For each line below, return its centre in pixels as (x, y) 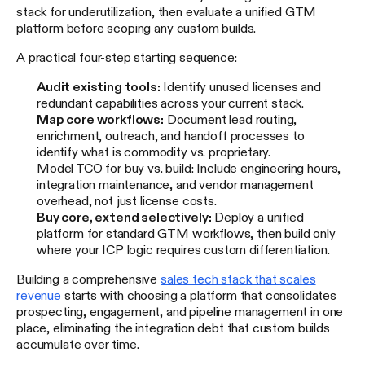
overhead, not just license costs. (127, 200)
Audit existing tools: (99, 86)
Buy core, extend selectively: (124, 216)
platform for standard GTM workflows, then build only (186, 233)
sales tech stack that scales (238, 278)
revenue (39, 295)
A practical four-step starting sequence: (127, 57)
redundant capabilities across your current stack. (171, 102)
